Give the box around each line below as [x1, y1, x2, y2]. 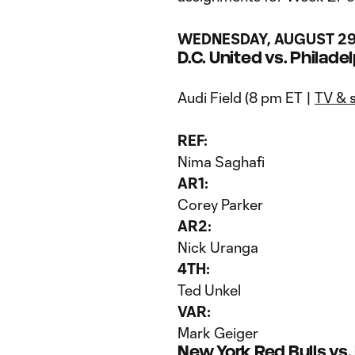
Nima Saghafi [177, 153, 265, 170]
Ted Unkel [177, 281, 241, 299]
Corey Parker [177, 196, 263, 213]
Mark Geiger [177, 324, 258, 342]
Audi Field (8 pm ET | [177, 89, 315, 106]
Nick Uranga [177, 239, 258, 256]
